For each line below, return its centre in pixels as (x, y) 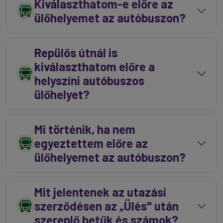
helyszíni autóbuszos (89, 80)
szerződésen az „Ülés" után (107, 206)
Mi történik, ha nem (85, 129)
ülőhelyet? (62, 94)
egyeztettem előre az (91, 143)
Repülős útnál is (76, 53)
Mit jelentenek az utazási (100, 192)
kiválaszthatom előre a (95, 66)
